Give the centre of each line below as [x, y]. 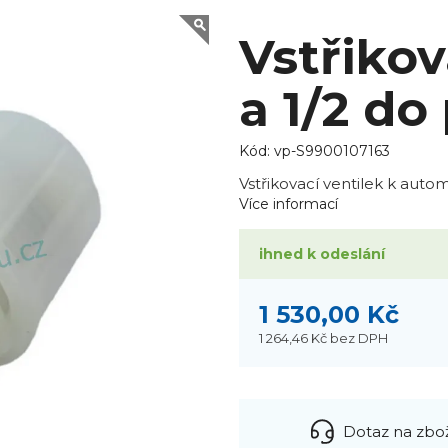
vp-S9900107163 [331, 151]
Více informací [288, 204]
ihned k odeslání [321, 254]
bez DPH [358, 337]
